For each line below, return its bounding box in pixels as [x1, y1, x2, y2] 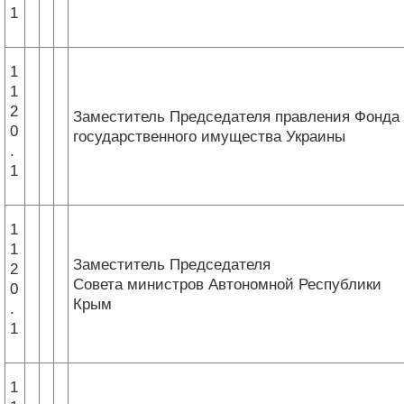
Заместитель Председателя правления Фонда [73, 107, 399, 125]
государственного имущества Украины [73, 127, 345, 145]
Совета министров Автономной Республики [73, 275, 381, 293]
